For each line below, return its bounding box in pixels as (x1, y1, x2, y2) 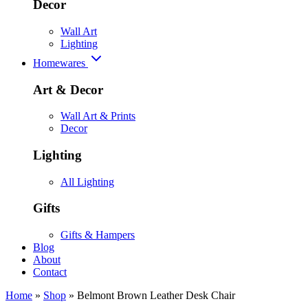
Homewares (33, 56, 88, 69)
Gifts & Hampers (60, 229, 135, 241)
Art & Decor (33, 82, 103, 97)
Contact (33, 266, 67, 278)
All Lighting (60, 175, 114, 188)
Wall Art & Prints (60, 110, 135, 122)
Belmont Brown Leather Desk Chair (77, 289, 235, 302)
